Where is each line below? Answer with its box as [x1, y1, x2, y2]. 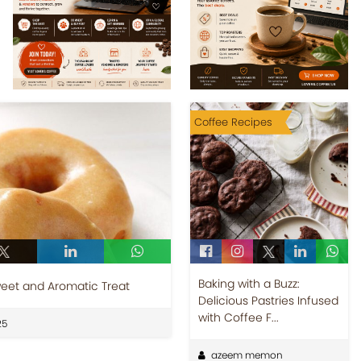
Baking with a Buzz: [197, 275, 300, 292]
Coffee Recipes [193, 114, 272, 130]
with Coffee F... [197, 309, 279, 326]
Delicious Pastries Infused [197, 292, 338, 309]
